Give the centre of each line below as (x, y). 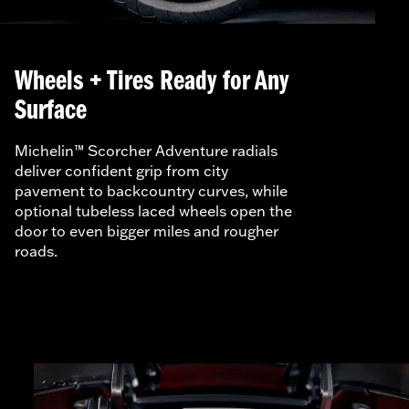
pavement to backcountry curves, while (151, 190)
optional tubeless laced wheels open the (153, 210)
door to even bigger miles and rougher (147, 231)
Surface (54, 111)
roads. (40, 251)
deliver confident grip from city (121, 170)
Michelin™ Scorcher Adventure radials (146, 150)
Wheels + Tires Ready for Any (152, 82)
